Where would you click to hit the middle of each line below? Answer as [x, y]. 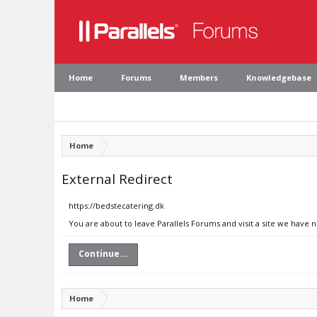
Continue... [103, 254]
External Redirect [117, 179]
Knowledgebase [279, 77]
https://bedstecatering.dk [116, 206]
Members [199, 77]
